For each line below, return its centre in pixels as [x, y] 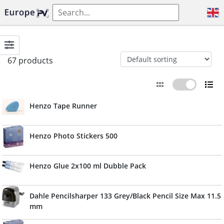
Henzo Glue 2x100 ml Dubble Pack [88, 166]
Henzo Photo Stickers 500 [73, 136]
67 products [30, 60]
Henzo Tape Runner [63, 106]
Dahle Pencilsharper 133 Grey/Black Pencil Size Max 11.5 [125, 196]
